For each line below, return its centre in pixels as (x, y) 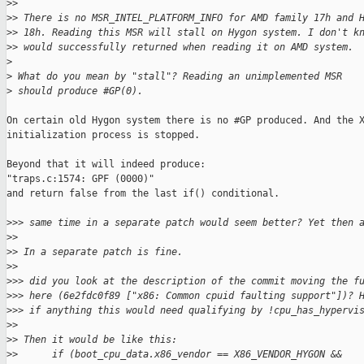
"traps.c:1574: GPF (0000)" (80, 179)
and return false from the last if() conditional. (143, 194)
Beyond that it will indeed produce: (106, 165)
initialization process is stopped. (103, 135)
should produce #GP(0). (78, 91)
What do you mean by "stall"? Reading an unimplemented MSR (177, 77)
